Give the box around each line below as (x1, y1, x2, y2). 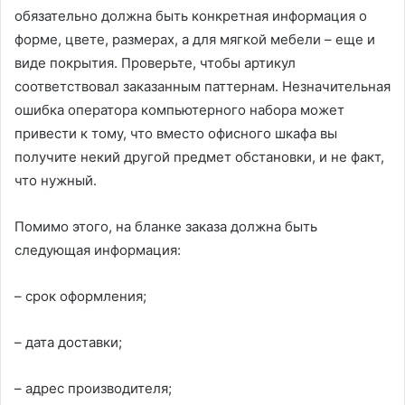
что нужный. (14, 172, 97, 190)
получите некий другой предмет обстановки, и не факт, (14, 148, 384, 166)
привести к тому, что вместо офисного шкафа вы (14, 125, 337, 143)
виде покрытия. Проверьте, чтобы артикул (14, 54, 296, 72)
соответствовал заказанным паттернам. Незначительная (14, 78, 391, 96)
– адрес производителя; (14, 380, 172, 398)
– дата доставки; (14, 334, 122, 352)
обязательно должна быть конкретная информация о (14, 7, 367, 25)
